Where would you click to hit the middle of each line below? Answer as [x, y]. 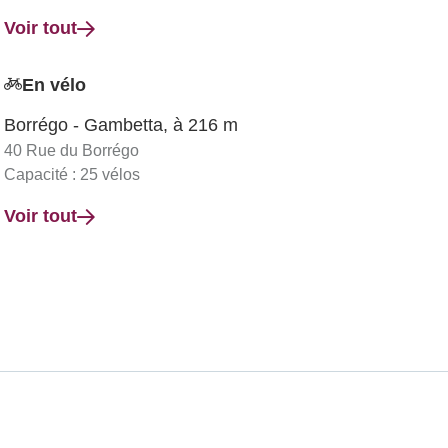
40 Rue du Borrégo [71, 150]
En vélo [54, 85]
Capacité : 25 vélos [72, 174]
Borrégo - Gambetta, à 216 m [121, 125]
